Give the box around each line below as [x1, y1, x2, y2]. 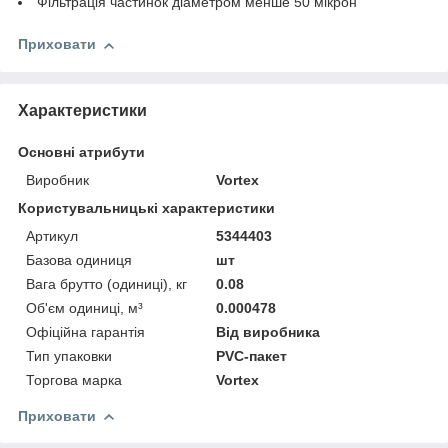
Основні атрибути [18, 143, 145, 160]
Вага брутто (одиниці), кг [26, 275, 187, 292]
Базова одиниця [26, 251, 132, 268]
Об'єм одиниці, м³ [26, 299, 143, 316]
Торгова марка [26, 371, 122, 388]
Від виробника [216, 323, 321, 340]
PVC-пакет [216, 347, 288, 364]
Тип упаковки [26, 347, 112, 364]
